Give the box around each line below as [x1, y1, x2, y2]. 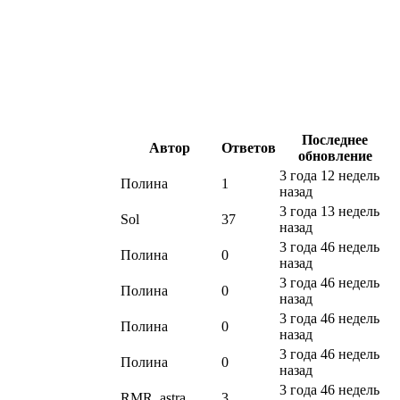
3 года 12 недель [279, 168, 379, 184]
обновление [297, 148, 372, 164]
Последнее [302, 132, 368, 148]
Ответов [221, 140, 276, 156]
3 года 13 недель [279, 204, 379, 220]
